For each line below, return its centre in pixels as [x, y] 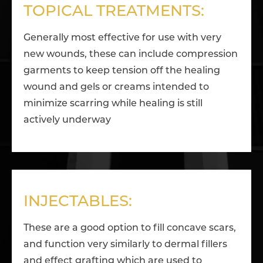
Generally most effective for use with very [122, 38]
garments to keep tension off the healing [122, 71]
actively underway [67, 121]
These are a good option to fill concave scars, [130, 229]
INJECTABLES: [78, 203]
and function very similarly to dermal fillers [125, 245]
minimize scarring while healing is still [113, 104]
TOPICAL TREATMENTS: [114, 12]
